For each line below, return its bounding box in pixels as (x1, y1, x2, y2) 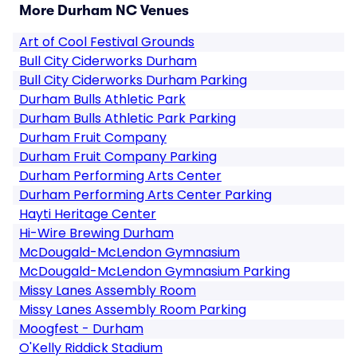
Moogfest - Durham (19, 320, 143, 338)
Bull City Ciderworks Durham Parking (19, 71, 247, 89)
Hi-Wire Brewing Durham (19, 224, 174, 242)
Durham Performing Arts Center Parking (19, 186, 272, 204)
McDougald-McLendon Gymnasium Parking (19, 262, 290, 280)
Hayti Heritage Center (19, 205, 156, 223)
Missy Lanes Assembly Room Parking (19, 300, 246, 319)
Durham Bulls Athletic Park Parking (19, 109, 236, 127)
